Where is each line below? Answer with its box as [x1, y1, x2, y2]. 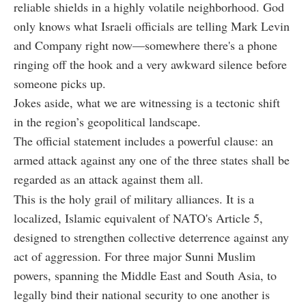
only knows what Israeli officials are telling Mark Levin [14, 18, 290, 35]
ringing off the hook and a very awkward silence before [14, 56, 287, 73]
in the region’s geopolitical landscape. [14, 113, 201, 130]
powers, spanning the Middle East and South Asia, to [14, 267, 277, 284]
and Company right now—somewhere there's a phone [14, 37, 277, 54]
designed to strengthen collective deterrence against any [14, 229, 289, 246]
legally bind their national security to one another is [14, 286, 270, 303]
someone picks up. [14, 75, 106, 92]
